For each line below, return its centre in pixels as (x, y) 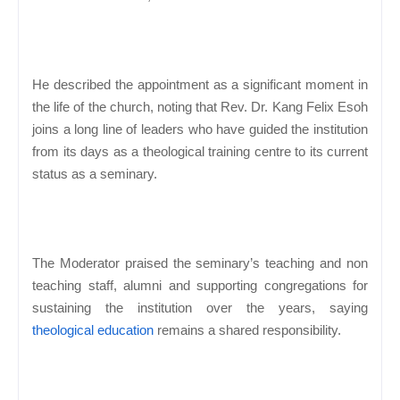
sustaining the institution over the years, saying (200, 307)
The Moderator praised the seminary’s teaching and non (200, 262)
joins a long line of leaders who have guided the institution (200, 129)
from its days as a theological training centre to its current (200, 151)
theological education (93, 329)
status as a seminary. (95, 173)
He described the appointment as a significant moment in (200, 84)
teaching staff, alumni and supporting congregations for (200, 285)
